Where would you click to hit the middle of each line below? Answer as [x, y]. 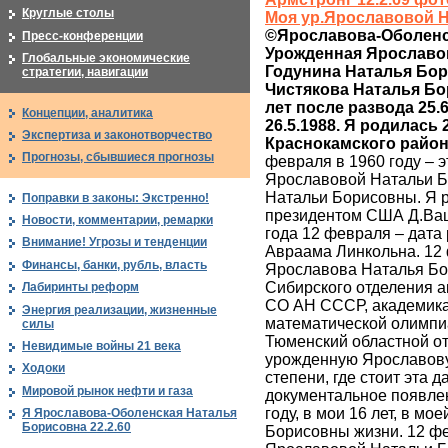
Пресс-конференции [82, 35]
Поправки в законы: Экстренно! [115, 197]
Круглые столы [68, 13]
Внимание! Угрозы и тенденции [114, 242]
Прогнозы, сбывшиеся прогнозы [118, 157]
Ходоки [43, 368]
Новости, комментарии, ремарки [117, 220]
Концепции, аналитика [87, 112]
